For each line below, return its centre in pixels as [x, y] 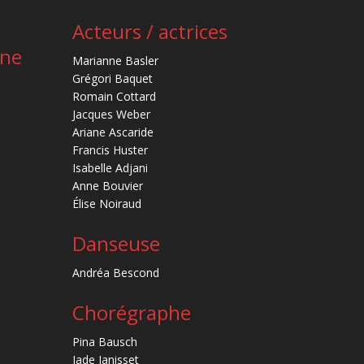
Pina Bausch [105, 342]
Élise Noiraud [107, 204]
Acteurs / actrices [150, 32]
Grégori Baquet [113, 79]
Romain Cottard [115, 97]
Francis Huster [110, 150]
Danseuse [117, 244]
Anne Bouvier [108, 186]
